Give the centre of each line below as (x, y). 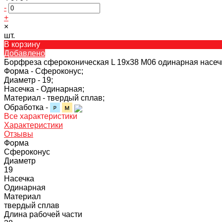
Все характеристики (41, 116)
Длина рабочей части (43, 214)
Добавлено (25, 53)
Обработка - (27, 107)
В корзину (22, 44)
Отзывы (19, 134)
